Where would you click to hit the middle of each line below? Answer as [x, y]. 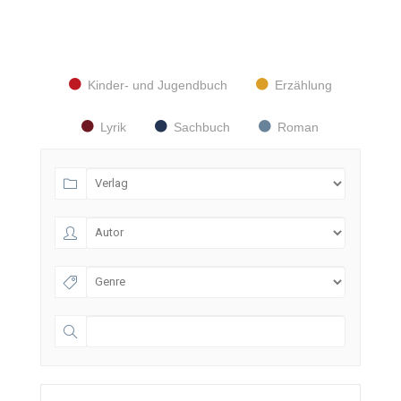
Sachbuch [202, 127]
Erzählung [303, 85]
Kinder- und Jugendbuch [157, 85]
